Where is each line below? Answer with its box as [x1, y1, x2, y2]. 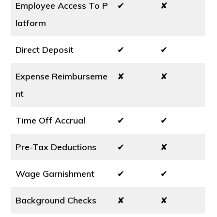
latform [15, 17, 46, 29]
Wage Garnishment [15, 168, 95, 179]
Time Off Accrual [15, 115, 86, 126]
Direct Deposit [15, 44, 74, 55]
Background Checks [15, 195, 97, 206]
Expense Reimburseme [15, 71, 108, 82]
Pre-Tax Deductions [15, 141, 97, 153]
